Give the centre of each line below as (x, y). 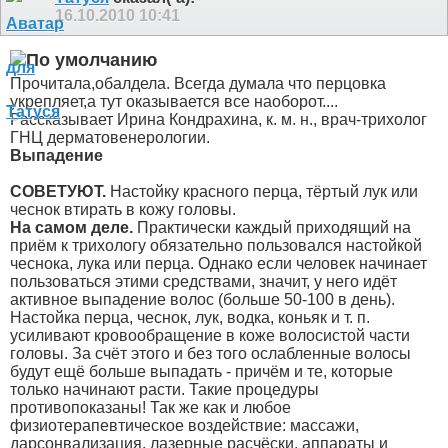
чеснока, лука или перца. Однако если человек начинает (218, 263)
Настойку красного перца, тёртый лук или (264, 191)
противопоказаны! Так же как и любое (150, 407)
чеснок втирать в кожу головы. (123, 209)
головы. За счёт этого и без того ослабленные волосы (210, 353)
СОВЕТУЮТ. (60, 191)
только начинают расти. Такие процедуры (164, 389)
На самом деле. (73, 227)
